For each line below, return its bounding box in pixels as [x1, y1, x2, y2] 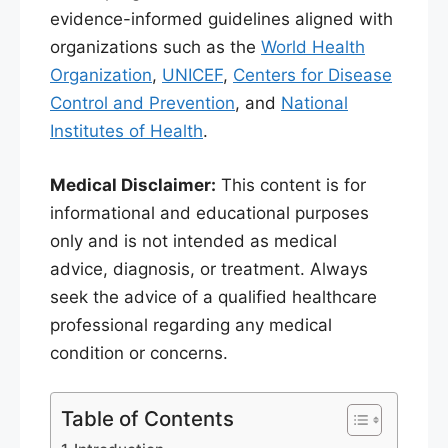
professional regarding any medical [50, 314, 332, 335]
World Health [261, 37, 365, 58]
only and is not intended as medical [50, 230, 337, 251]
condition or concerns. [50, 342, 228, 363]
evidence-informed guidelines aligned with [50, 9, 393, 30]
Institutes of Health [50, 121, 203, 142]
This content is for [216, 174, 366, 195]
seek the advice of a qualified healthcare [50, 286, 377, 307]
